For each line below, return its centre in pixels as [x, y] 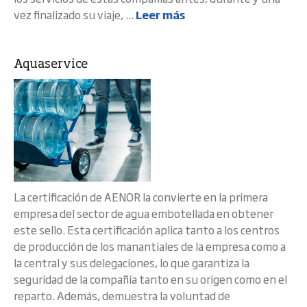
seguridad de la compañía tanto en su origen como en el [150, 279]
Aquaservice [51, 64]
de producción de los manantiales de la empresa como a [150, 246]
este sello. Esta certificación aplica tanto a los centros [147, 230]
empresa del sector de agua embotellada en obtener [144, 213]
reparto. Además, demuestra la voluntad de [122, 295]
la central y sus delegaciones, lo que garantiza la [132, 262]
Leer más [160, 14]
